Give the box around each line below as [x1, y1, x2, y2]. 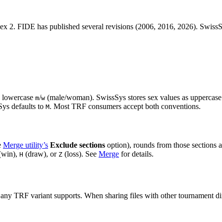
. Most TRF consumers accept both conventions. [50, 102, 201, 111]
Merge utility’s [3, 140, 48, 149]
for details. [119, 149, 154, 158]
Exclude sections [50, 140, 105, 149]
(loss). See [62, 149, 99, 158]
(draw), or [23, 149, 58, 158]
